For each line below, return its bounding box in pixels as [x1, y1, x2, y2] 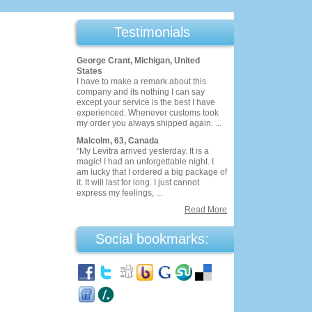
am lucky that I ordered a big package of [77, 167, 227, 177]
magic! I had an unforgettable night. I [77, 157, 214, 166]
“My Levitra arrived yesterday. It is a [77, 146, 209, 156]
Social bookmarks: [95, 231, 209, 247]
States [77, 66, 102, 76]
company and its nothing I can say [77, 87, 205, 97]
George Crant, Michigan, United [77, 56, 200, 65]
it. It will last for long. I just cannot [77, 178, 199, 187]
